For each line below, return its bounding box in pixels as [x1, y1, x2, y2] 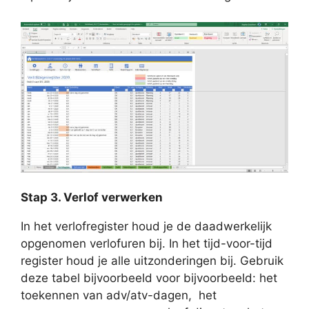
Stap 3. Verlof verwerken [21, 190, 163, 204]
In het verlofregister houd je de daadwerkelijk [21, 219, 272, 233]
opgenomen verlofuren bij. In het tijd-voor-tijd [21, 236, 272, 250]
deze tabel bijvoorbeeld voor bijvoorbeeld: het [21, 270, 277, 285]
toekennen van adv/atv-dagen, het [21, 288, 217, 302]
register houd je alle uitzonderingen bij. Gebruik [21, 253, 283, 268]
